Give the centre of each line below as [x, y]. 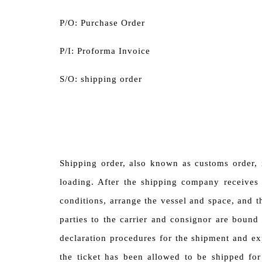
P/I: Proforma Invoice [105, 51]
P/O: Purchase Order [102, 23]
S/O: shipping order [101, 79]
